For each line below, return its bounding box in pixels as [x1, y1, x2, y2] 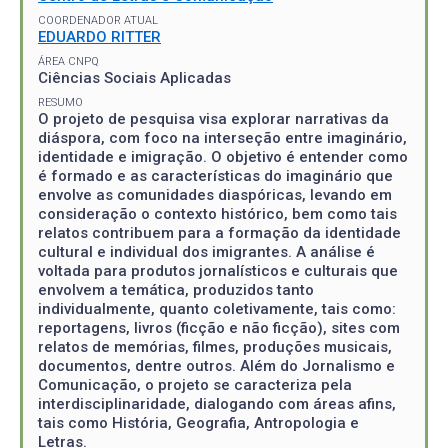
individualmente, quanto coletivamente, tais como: [38, 299, 396, 318]
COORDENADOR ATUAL [38, 13, 158, 27]
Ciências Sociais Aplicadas [38, 68, 231, 87]
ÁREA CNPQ [38, 54, 99, 68]
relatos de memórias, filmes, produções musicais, [38, 337, 392, 356]
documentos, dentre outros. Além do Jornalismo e [38, 356, 395, 375]
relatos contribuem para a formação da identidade [38, 223, 401, 242]
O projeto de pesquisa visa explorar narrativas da [38, 109, 389, 128]
